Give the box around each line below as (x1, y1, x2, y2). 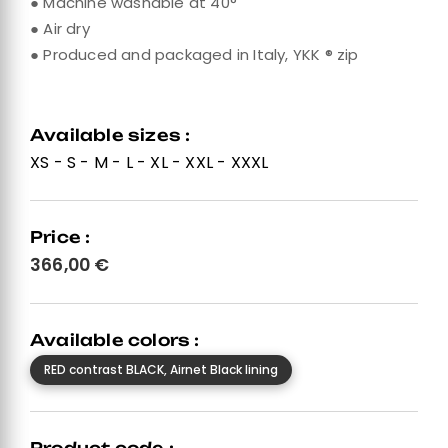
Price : (30, 227, 91, 247)
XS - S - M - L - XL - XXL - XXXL (30, 151, 269, 174)
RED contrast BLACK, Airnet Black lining (44, 361, 278, 378)
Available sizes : (30, 125, 191, 145)
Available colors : (30, 330, 200, 350)
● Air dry (30, 18, 90, 39)
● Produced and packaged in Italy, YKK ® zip (30, 44, 359, 65)
